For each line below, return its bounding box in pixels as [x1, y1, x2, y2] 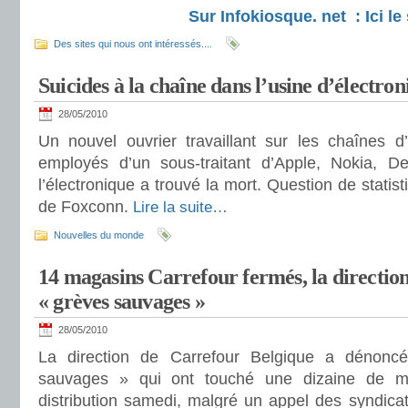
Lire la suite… [133, 199, 228, 216]
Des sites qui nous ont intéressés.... [54, 38, 212, 49]
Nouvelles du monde [54, 229, 144, 240]
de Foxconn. [38, 198, 133, 216]
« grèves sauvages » [38, 290, 205, 313]
